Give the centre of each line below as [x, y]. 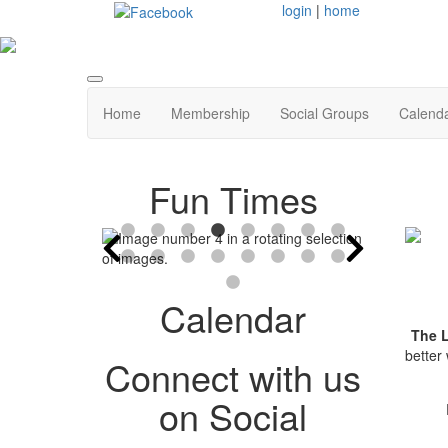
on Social [233, 415]
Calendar [233, 317]
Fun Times [233, 198]
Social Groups [324, 112]
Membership [210, 112]
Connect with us [233, 376]
